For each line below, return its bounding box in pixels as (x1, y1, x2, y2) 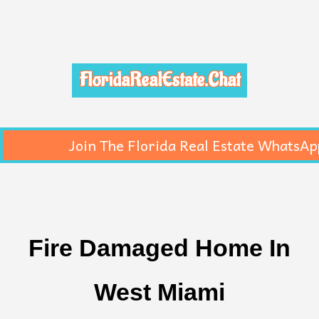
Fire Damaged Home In (28, 234, 291, 261)
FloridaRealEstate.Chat (79, 68, 240, 93)
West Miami (94, 278, 225, 305)
